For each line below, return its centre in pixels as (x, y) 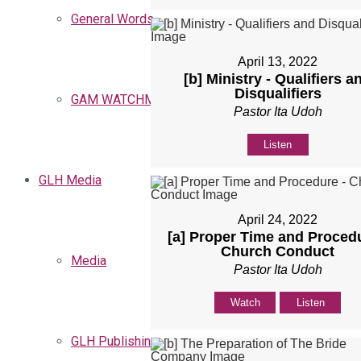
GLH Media (70, 180)
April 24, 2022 (278, 220)
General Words (112, 19)
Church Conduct (278, 252)
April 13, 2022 (278, 62)
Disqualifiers (278, 94)
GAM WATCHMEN (121, 100)
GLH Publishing (114, 341)
